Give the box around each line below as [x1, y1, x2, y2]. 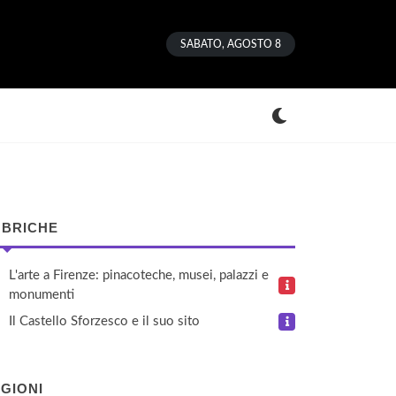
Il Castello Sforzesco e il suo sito [9, 315, 200, 328]
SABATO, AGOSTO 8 [180, 39, 281, 49]
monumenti [9, 288, 74, 301]
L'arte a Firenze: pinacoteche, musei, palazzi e [9, 269, 269, 282]
